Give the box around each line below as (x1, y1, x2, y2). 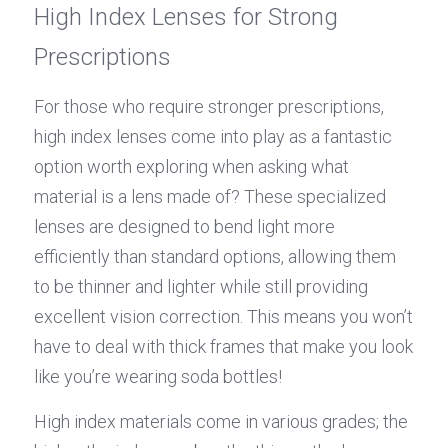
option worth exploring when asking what (34, 156, 349, 178)
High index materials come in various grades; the (34, 411, 408, 433)
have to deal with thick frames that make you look (34, 336, 413, 358)
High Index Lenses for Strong (34, 3, 338, 32)
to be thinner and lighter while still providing (34, 276, 368, 298)
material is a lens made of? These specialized (34, 186, 386, 208)
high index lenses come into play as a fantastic (34, 126, 392, 148)
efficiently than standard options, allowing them (34, 246, 396, 268)
